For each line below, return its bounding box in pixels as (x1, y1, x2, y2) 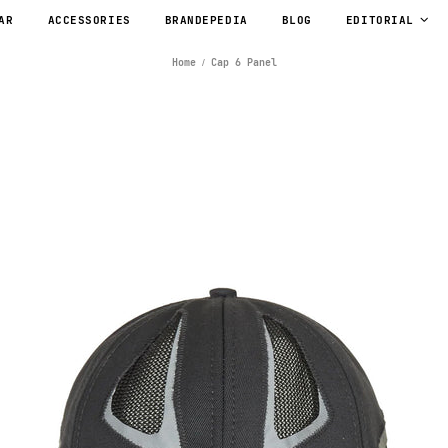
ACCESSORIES (47, 13, 131, 28)
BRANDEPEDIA (164, 13, 248, 28)
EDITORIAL (345, 13, 414, 28)
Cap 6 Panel (210, 56, 277, 70)
